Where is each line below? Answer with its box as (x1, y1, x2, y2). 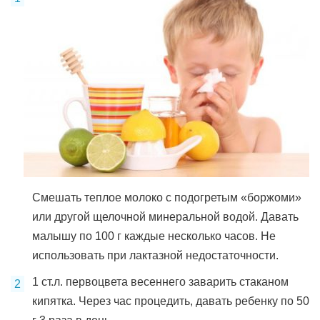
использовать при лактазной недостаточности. (32, 249, 279, 261)
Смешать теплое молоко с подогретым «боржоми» (32, 191, 301, 204)
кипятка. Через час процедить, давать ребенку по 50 (32, 295, 309, 307)
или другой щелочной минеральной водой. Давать (32, 211, 299, 223)
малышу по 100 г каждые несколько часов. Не (32, 230, 276, 242)
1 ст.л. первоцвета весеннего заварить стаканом (32, 276, 289, 288)
